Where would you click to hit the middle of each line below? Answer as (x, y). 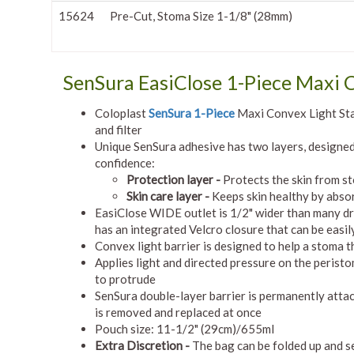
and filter (119, 129)
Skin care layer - (168, 196)
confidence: (125, 162)
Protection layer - (173, 179)
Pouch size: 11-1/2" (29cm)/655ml (185, 328)
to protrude (125, 279)
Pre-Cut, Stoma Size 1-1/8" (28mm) (201, 15)
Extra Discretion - (143, 345)
